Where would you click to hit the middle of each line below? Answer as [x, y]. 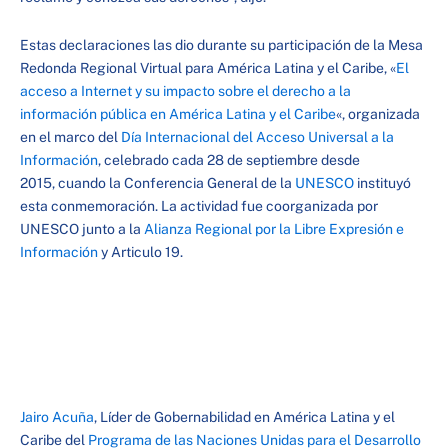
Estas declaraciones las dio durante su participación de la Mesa [221, 44]
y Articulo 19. [140, 251]
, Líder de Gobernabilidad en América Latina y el [244, 417]
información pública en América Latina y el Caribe [178, 113]
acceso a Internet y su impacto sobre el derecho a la [185, 90]
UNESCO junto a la [82, 228]
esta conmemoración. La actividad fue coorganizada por [199, 205]
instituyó [382, 182]
